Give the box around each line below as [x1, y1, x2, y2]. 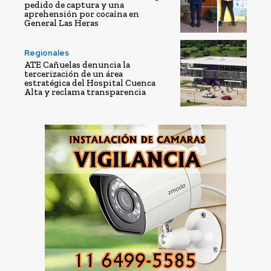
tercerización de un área [24, 68, 123, 80]
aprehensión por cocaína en [24, 8, 139, 19]
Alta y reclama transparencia [24, 87, 146, 98]
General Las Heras [24, 17, 99, 28]
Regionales [24, 48, 69, 59]
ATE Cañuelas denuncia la [24, 59, 130, 71]
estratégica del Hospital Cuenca [24, 77, 155, 89]
